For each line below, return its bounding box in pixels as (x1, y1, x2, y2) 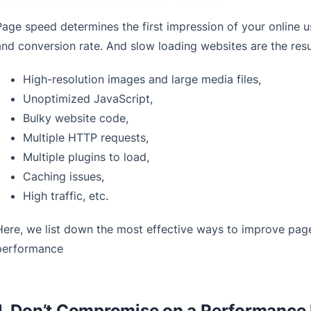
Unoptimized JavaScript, (22, 92, 153, 106)
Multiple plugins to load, (22, 150, 149, 165)
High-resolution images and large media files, (22, 72, 261, 87)
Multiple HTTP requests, (22, 131, 149, 145)
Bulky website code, (22, 111, 128, 126)
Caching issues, (22, 169, 104, 184)
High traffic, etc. (22, 189, 108, 203)
